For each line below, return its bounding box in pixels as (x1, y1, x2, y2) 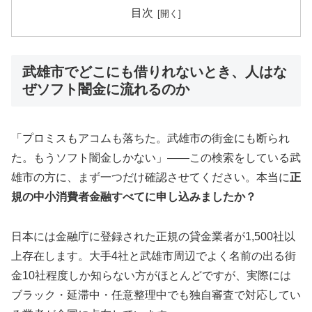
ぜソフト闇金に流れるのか (22, 81, 189, 97)
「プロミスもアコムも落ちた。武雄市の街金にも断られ (11, 132, 290, 145)
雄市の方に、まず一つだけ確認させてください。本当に (11, 171, 290, 184)
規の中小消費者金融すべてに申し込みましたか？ (11, 191, 256, 203)
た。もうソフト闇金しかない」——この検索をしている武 (11, 152, 301, 164)
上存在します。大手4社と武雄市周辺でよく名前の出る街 (11, 250, 296, 263)
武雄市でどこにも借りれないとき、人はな (22, 63, 287, 79)
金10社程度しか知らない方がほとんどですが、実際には (11, 270, 291, 282)
